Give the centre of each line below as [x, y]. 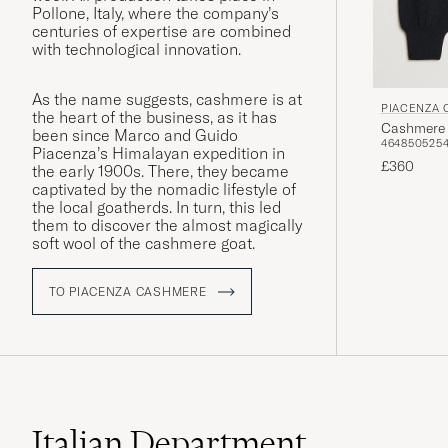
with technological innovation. [136, 49]
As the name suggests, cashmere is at [167, 99]
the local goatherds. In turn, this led [156, 207]
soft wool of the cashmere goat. [143, 243]
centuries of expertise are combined [161, 31]
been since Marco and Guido [135, 135]
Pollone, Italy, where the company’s [155, 13]
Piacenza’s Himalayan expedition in [158, 153]
